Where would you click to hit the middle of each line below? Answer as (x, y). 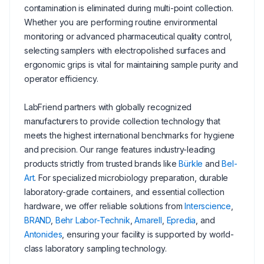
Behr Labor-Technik (93, 220)
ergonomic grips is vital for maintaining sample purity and (131, 65)
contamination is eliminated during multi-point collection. (129, 8)
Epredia (181, 220)
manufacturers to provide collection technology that (122, 121)
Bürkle (191, 164)
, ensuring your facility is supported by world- (148, 234)
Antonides (43, 234)
